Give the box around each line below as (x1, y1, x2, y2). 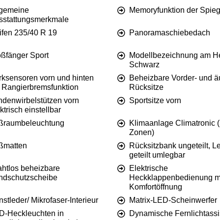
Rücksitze (129, 83, 164, 92)
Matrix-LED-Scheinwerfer (129, 196, 217, 205)
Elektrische (129, 164, 168, 173)
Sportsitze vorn (129, 96, 181, 105)
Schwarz (129, 60, 160, 69)
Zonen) (129, 128, 154, 137)
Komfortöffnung (129, 183, 182, 192)
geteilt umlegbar (129, 151, 185, 160)
